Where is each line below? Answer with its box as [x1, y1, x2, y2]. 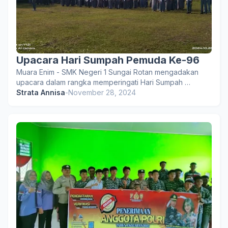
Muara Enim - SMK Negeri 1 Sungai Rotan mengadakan [16, 68, 198, 76]
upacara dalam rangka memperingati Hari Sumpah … [16, 78, 190, 87]
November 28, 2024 [68, 88, 136, 97]
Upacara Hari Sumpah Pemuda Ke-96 [16, 54, 199, 66]
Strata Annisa [16, 88, 65, 97]
